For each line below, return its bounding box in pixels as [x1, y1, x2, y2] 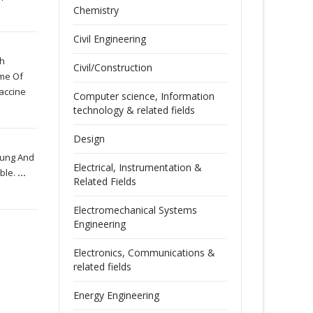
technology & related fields [73, 103, 195, 117]
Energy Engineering [73, 289, 159, 302]
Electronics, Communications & [73, 246, 215, 259]
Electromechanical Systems [73, 203, 197, 217]
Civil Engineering [73, 32, 146, 45]
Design [73, 132, 105, 145]
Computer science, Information [73, 89, 214, 103]
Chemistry [73, 3, 119, 17]
